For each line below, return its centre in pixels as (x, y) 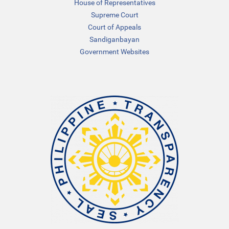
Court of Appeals (114, 27)
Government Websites (114, 51)
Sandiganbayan (114, 39)
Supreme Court (114, 15)
